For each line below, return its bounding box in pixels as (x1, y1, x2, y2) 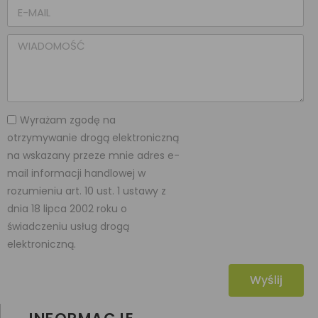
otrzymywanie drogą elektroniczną (7, 130, 179, 145)
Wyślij (250, 271, 283, 288)
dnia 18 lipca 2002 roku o (7, 201, 127, 216)
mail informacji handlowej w (7, 165, 146, 180)
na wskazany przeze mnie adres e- (7, 148, 180, 163)
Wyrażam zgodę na (20, 112, 116, 127)
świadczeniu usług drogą (7, 219, 129, 234)
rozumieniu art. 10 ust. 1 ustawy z (7, 183, 166, 198)
